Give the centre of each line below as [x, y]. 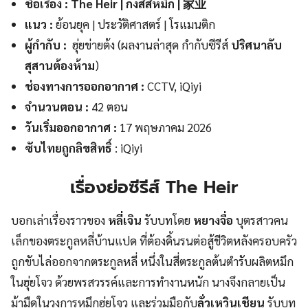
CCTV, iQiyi [173, 86]
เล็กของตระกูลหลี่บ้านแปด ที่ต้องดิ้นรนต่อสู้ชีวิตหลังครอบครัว [154, 240]
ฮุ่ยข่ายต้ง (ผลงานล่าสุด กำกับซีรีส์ [152, 45]
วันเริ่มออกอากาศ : [73, 128]
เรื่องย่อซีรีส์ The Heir [154, 187]
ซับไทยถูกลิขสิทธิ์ [69, 148]
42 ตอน [109, 107]
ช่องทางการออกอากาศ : [85, 86]
